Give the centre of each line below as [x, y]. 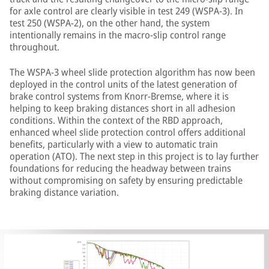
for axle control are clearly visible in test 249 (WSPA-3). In [126, 11]
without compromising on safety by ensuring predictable [126, 180]
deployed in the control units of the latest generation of [123, 84]
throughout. [35, 47]
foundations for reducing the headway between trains [120, 168]
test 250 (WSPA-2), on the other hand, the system [110, 23]
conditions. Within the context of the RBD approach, [116, 120]
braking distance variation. [64, 192]
